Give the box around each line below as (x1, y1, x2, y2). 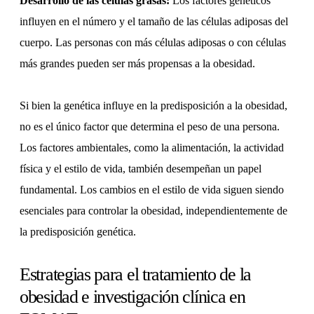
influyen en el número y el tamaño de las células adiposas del (20, 15, 288, 28)
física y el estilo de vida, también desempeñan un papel (20, 163, 261, 175)
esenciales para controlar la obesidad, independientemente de (20, 205, 287, 217)
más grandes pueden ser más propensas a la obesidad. (20, 57, 255, 70)
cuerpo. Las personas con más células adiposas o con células (20, 36, 286, 49)
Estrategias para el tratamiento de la (20, 264, 251, 285)
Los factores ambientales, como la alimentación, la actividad (20, 142, 284, 154)
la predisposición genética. (20, 226, 136, 238)
